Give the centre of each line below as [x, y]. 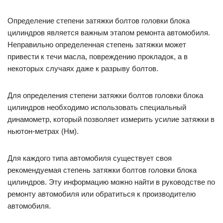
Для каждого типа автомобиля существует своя [90, 158]
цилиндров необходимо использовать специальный [97, 108]
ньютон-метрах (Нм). [43, 131]
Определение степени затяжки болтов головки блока [99, 21]
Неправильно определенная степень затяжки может [97, 45]
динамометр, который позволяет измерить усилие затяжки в [111, 119]
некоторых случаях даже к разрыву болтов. [83, 69]
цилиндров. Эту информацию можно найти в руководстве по [111, 182]
